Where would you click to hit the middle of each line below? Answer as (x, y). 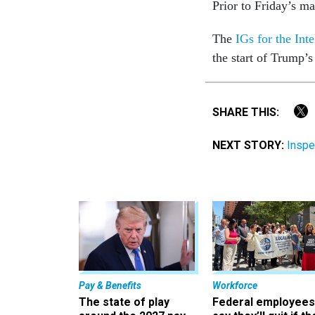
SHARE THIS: (249, 112)
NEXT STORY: (248, 145)
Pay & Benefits (110, 286)
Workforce (235, 286)
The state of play (124, 302)
